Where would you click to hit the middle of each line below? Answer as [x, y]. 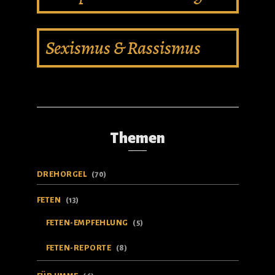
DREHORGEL [61, 174]
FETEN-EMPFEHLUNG [87, 223]
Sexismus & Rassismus [123, 48]
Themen [137, 138]
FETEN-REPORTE [78, 248]
